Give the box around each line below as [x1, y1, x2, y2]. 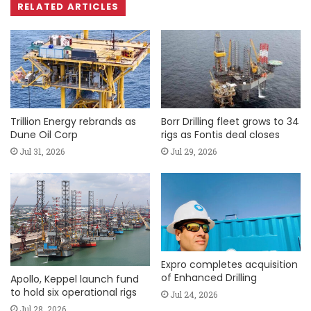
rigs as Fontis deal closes [161, 128, 280, 142]
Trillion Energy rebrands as [10, 115, 136, 129]
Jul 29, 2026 [170, 146, 217, 158]
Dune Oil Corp [10, 128, 78, 142]
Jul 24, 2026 [170, 289, 217, 301]
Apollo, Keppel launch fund [10, 271, 139, 286]
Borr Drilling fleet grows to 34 [161, 115, 299, 129]
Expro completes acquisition [161, 258, 298, 272]
